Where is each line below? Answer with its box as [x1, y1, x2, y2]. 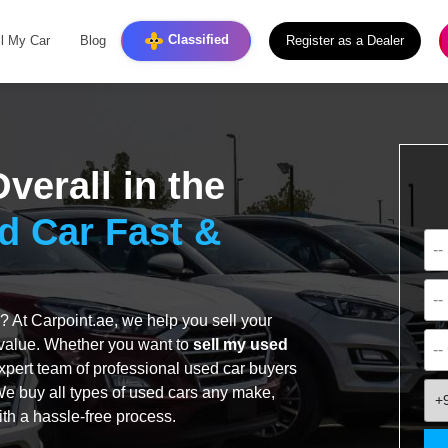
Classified [163, 33, 229, 48]
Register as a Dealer [286, 34, 404, 49]
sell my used [193, 335, 288, 353]
